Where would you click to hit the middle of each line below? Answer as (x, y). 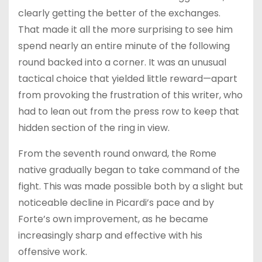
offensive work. (53, 251)
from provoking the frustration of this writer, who (130, 95)
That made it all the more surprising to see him (125, 29)
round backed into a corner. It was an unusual (122, 62)
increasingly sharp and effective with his (110, 235)
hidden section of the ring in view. (94, 127)
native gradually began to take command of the (129, 170)
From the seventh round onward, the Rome (117, 153)
